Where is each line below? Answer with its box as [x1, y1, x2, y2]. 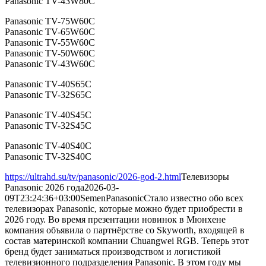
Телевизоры [181, 172, 229, 182]
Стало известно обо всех [144, 193, 243, 204]
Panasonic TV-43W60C [5, 59, 95, 69]
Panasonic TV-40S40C [5, 141, 91, 151]
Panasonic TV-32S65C [5, 90, 91, 100]
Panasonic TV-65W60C [5, 27, 95, 37]
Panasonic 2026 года [5, 182, 84, 193]
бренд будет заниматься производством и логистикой [5, 246, 221, 257]
